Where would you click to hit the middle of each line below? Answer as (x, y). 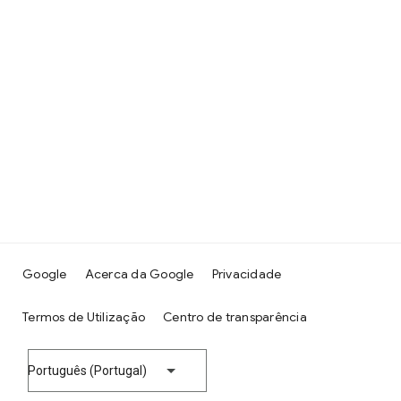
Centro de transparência (235, 317)
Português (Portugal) (87, 371)
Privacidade (247, 274)
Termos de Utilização (84, 317)
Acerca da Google (139, 274)
